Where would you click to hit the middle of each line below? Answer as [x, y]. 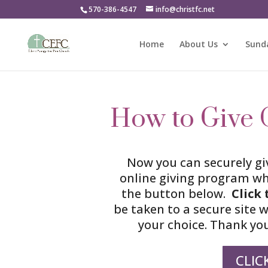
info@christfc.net [185, 9]
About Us [199, 44]
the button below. [176, 193]
